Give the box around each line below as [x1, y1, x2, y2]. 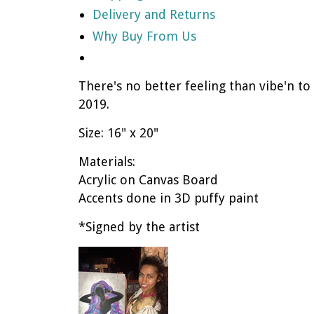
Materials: [78, 154, 139, 169]
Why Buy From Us [93, 28, 196, 43]
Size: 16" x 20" [78, 125, 158, 140]
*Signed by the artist [78, 219, 200, 234]
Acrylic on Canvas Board [78, 172, 218, 187]
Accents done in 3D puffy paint [78, 191, 262, 205]
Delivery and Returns [93, 7, 215, 22]
